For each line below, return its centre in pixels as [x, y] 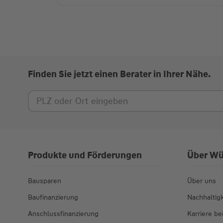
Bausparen [45, 181]
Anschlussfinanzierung [63, 214]
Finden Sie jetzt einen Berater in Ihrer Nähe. [119, 74]
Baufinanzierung [53, 197]
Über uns [202, 181]
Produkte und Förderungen [85, 156]
